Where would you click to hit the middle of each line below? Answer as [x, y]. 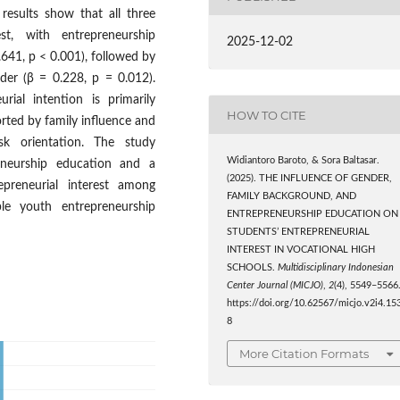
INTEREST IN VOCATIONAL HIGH [301, 250]
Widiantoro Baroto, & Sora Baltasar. [304, 161]
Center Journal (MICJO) [275, 286]
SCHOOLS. [253, 268]
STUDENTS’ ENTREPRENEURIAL [299, 233]
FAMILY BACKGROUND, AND [292, 197]
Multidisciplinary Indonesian [336, 268]
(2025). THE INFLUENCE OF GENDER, [310, 179]
